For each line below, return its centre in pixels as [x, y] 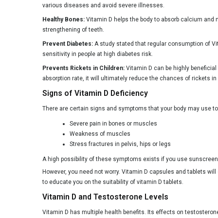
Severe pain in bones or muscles [113, 123]
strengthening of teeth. [73, 29]
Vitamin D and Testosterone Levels [105, 197]
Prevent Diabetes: [68, 44]
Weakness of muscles [100, 134]
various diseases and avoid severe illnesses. [103, 5]
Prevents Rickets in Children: [83, 68]
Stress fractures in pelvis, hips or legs [120, 144]
